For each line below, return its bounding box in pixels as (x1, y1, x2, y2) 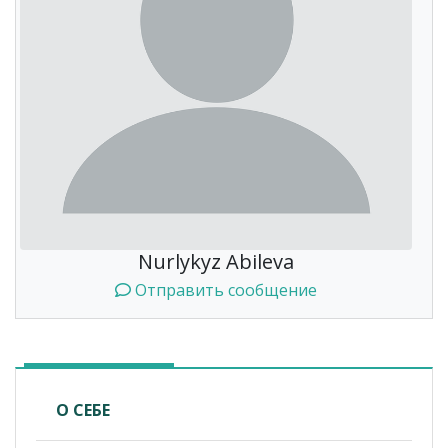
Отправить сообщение (131, 279, 317, 302)
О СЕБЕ (56, 399, 110, 422)
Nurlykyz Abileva (138, 248, 294, 276)
